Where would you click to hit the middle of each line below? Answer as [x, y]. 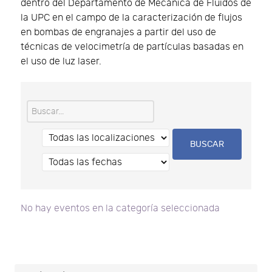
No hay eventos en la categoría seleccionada [120, 209]
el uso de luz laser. [61, 62]
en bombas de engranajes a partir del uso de [118, 33]
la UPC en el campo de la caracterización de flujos [131, 18]
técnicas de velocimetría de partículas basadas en [132, 47]
